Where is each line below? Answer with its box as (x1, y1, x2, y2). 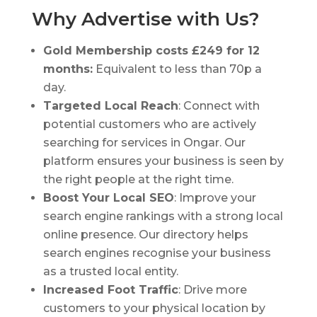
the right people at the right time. (42, 173, 234, 187)
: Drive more (178, 283, 247, 297)
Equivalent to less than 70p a (92, 62, 262, 76)
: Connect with (178, 99, 260, 113)
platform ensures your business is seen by (42, 154, 284, 168)
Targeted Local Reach (42, 99, 178, 113)
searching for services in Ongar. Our (42, 136, 246, 150)
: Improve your (173, 191, 256, 205)
